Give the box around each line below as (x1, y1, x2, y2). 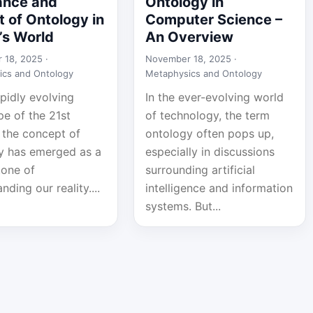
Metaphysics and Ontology (145, 68, 262, 79)
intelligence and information (145, 181, 293, 195)
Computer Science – (145, 11, 282, 28)
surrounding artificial (145, 163, 255, 177)
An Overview (145, 29, 233, 45)
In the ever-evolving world (145, 90, 284, 104)
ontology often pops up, (145, 126, 274, 140)
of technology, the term (145, 108, 270, 122)
